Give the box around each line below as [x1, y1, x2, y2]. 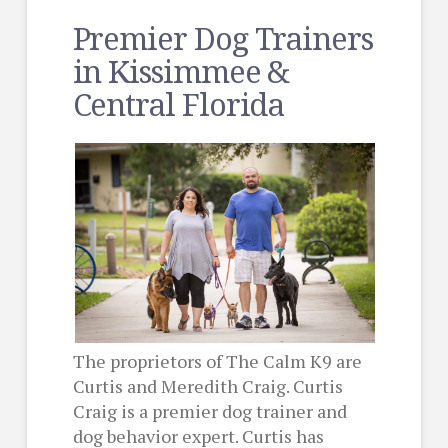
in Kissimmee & [72, 50, 290, 93]
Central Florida [72, 83, 285, 126]
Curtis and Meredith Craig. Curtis [72, 373, 343, 398]
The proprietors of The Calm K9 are [72, 348, 362, 373]
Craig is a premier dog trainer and [72, 398, 347, 423]
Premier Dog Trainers [72, 17, 373, 60]
